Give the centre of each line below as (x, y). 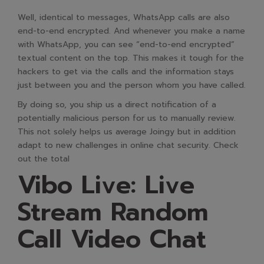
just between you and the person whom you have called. (132, 85)
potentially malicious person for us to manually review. (127, 118)
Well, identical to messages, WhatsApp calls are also (124, 17)
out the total (44, 159)
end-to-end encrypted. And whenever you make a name (131, 31)
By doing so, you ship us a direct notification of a (117, 105)
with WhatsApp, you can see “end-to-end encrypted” (126, 44)
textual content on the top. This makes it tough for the (131, 58)
